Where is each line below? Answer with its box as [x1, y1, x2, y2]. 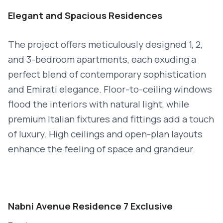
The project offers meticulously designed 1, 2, [8, 38, 203, 51]
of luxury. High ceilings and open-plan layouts [8, 127, 203, 140]
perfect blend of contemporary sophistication [8, 68, 206, 81]
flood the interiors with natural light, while [8, 98, 189, 111]
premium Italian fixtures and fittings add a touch [8, 112, 214, 125]
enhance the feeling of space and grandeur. [8, 142, 195, 155]
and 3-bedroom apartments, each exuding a [8, 53, 196, 66]
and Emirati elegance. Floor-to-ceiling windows [8, 83, 212, 96]
